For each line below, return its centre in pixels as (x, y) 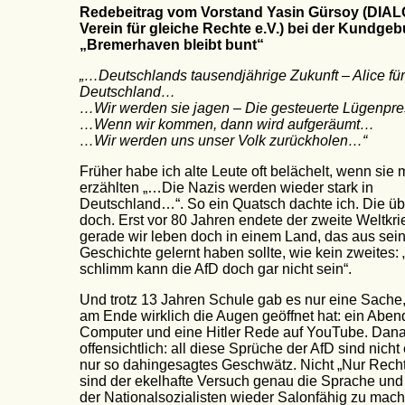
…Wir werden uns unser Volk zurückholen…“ (223, 141)
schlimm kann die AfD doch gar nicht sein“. (216, 269)
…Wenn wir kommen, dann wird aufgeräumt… (227, 125)
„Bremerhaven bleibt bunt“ (172, 45)
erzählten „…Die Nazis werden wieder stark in (226, 188)
